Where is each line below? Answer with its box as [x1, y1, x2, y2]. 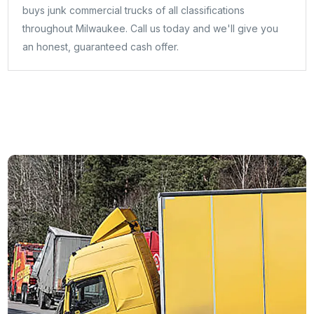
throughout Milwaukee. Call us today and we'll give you [22, 22, 279, 34]
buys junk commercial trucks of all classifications [22, 4, 245, 16]
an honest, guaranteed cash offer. [22, 40, 179, 53]
